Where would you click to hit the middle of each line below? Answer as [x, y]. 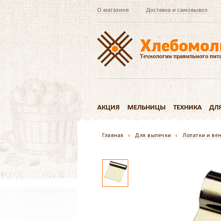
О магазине [113, 10]
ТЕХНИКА [187, 107]
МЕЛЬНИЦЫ [147, 107]
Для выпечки [153, 135]
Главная [113, 135]
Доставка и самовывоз [177, 10]
